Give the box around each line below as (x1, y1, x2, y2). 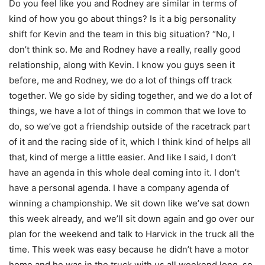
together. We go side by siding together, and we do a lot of (9, 89, 252, 101)
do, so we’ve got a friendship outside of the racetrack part (9, 120, 250, 132)
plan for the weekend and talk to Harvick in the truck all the (9, 228, 254, 240)
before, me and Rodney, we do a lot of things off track (9, 74, 232, 86)
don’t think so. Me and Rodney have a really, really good (9, 43, 241, 55)
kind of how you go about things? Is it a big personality (9, 12, 236, 24)
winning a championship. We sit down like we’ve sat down (9, 197, 250, 209)
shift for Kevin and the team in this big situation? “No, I (9, 28, 235, 40)
